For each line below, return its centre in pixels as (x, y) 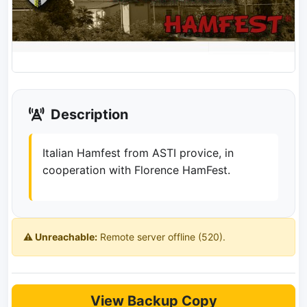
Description (88, 114)
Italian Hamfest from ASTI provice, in (138, 152)
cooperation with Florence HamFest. (136, 170)
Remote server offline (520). (161, 236)
